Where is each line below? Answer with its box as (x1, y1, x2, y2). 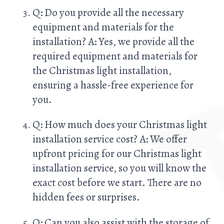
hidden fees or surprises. (32, 189, 140, 204)
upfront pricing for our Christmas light (32, 146, 201, 161)
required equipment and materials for (32, 48, 197, 63)
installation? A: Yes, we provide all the (32, 34, 194, 49)
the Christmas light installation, (32, 63, 171, 78)
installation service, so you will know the (32, 160, 206, 175)
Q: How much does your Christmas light (32, 117, 207, 132)
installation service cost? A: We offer (32, 131, 187, 146)
